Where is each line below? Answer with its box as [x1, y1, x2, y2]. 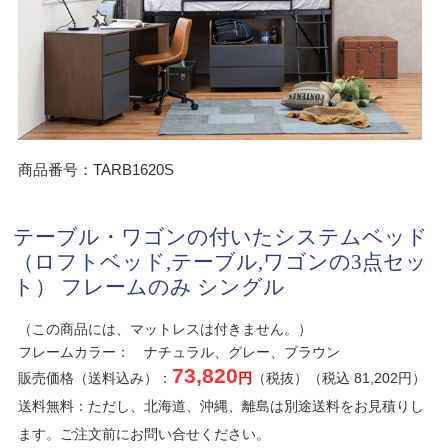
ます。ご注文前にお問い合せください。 [18, 425, 271, 442]
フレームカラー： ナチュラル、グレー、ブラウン [18, 343, 341, 360]
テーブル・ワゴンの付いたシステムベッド [13, 224, 429, 249]
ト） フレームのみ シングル [13, 274, 286, 299]
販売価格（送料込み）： [18, 369, 173, 386]
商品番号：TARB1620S [18, 160, 175, 178]
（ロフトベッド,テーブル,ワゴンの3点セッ [13, 249, 428, 274]
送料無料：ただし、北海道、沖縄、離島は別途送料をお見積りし [18, 397, 425, 414]
